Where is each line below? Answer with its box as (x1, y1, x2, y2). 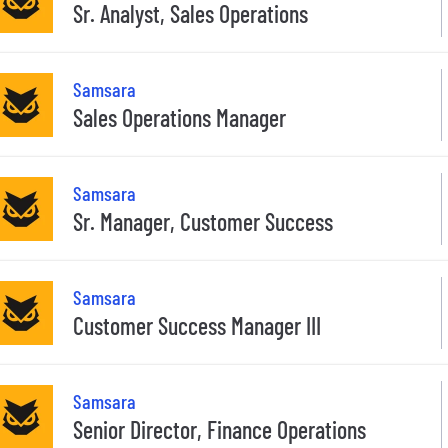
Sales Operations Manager (73, 103, 286, 133)
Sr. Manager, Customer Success (73, 207, 333, 237)
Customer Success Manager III (73, 311, 321, 341)
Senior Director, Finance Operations (73, 415, 366, 445)
